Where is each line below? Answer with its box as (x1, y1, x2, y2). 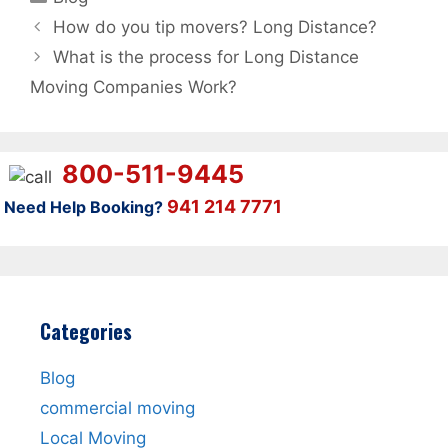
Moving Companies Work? (30, 77, 237, 98)
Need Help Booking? (4, 197, 163, 218)
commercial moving (40, 398, 195, 419)
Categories (40, 316, 132, 347)
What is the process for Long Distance (53, 47, 360, 68)
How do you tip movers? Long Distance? (53, 17, 378, 38)
